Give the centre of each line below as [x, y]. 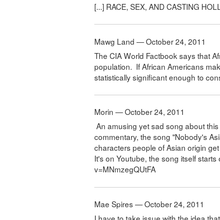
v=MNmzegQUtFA [125, 169]
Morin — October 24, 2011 [139, 112]
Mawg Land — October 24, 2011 [150, 41]
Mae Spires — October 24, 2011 [149, 204]
